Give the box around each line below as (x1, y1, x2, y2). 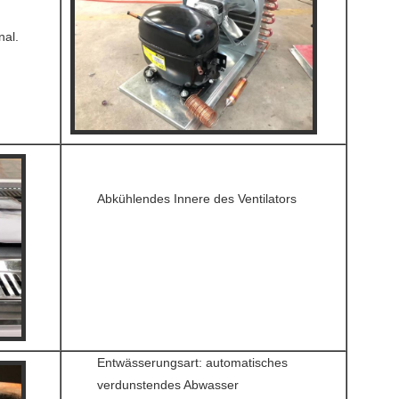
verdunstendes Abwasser (97, 378, 239, 392)
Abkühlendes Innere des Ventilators (97, 191, 297, 206)
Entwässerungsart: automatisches (97, 355, 288, 370)
